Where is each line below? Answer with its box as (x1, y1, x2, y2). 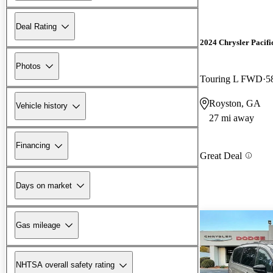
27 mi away (209, 112, 254, 123)
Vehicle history (16, 101, 68, 111)
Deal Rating (16, 21, 57, 31)
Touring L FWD (200, 73, 263, 84)
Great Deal (200, 150, 242, 161)
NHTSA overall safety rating (16, 260, 115, 270)
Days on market (16, 180, 72, 190)
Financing (16, 141, 50, 151)
